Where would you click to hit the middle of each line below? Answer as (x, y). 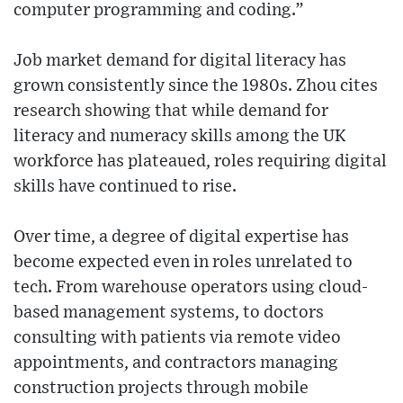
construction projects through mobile (161, 389)
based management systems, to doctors (169, 313)
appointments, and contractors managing (176, 363)
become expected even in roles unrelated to (183, 263)
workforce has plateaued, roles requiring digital (200, 162)
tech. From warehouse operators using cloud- (191, 288)
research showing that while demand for (171, 112)
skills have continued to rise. (125, 187)
